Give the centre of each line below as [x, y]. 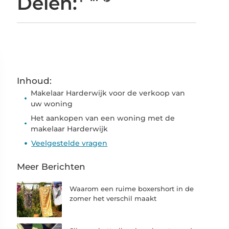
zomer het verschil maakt [113, 198]
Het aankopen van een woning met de [103, 118]
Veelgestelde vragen [70, 143]
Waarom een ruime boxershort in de [132, 188]
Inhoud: [35, 81]
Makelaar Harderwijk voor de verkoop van [108, 93]
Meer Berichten [51, 166]
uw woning [52, 104]
